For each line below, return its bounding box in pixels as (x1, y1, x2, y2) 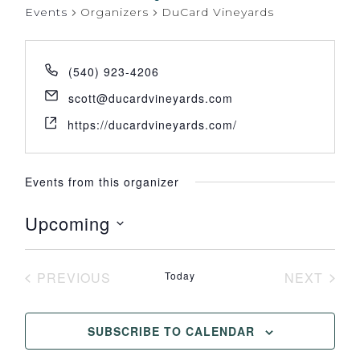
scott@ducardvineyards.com (67, 90, 233, 107)
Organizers (80, 5, 149, 20)
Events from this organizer (24, 174, 179, 190)
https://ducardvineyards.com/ (67, 117, 237, 133)
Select (23, 239, 70, 255)
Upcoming (24, 211, 110, 236)
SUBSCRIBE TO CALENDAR (87, 323, 255, 340)
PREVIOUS (36, 268, 111, 288)
